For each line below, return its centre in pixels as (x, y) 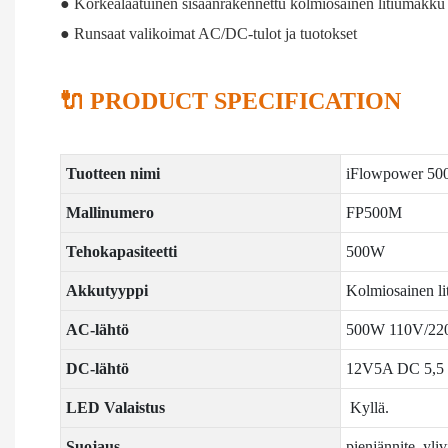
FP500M (373, 212)
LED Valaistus (115, 407)
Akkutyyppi (106, 290)
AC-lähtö (97, 329)
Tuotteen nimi (112, 173)
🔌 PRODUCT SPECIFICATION (230, 100)
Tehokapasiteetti (121, 251)
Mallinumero (109, 212)
